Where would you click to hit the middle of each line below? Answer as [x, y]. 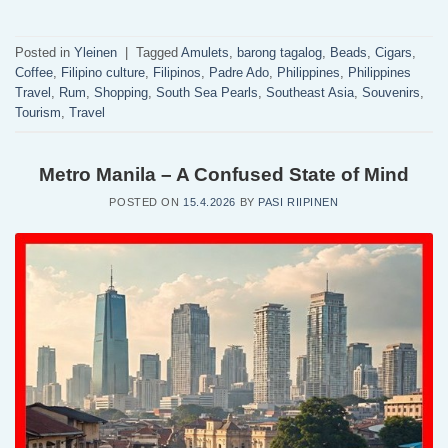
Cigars [393, 52]
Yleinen [95, 52]
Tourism [38, 112]
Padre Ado [239, 72]
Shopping [121, 92]
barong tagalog [279, 52]
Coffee [34, 72]
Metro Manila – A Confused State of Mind [224, 174]
